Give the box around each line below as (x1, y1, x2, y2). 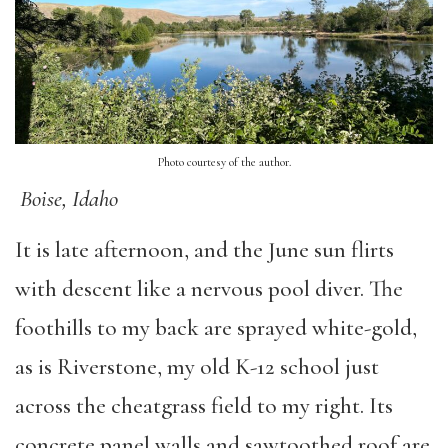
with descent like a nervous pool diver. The (15, 274, 403, 303)
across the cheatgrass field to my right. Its (15, 391, 393, 420)
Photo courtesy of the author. (157, 155, 291, 170)
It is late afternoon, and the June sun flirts (15, 235, 394, 264)
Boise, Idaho (20, 185, 118, 214)
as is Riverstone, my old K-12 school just (15, 352, 379, 381)
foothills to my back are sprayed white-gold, (15, 313, 417, 342)
